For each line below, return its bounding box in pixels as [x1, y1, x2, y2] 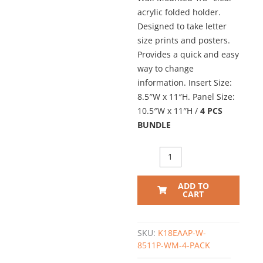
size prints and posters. [137, 35, 230, 46]
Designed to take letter [137, 21, 227, 32]
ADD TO [177, 180, 209, 191]
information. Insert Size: [137, 77, 232, 89]
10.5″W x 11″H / [137, 105, 200, 117]
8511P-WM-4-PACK [137, 240, 210, 251]
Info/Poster [137, 183, 180, 195]
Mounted [137, 159, 173, 170]
